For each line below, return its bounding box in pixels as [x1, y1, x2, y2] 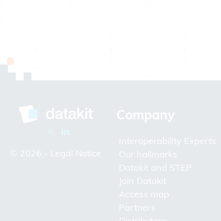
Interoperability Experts [118, 135, 216, 147]
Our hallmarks [118, 148, 177, 160]
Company [116, 107, 175, 123]
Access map [118, 188, 169, 200]
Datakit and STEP [118, 162, 192, 174]
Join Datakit [118, 175, 166, 187]
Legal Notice [50, 147, 102, 159]
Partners [118, 202, 155, 214]
